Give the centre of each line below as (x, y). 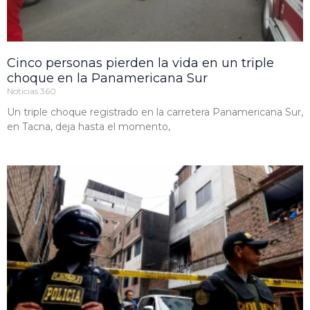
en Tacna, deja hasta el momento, (89, 127)
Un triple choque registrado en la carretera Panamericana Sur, (155, 112)
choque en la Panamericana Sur (107, 79)
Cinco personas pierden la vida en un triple (140, 63)
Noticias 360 (31, 91)
